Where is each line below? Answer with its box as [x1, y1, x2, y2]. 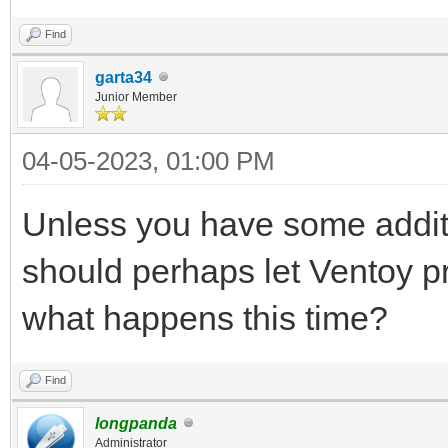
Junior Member [95, 89, 177, 104]
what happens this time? [22, 298, 388, 337]
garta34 [95, 68, 152, 86]
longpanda [95, 414, 177, 432]
